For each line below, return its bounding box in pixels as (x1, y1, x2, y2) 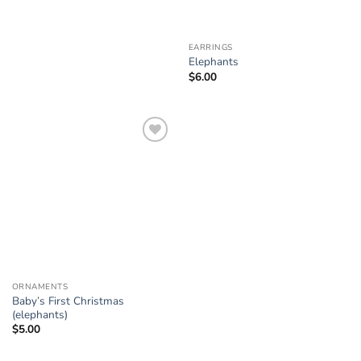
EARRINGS (188, 42, 233, 54)
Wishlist (128, 158, 165, 172)
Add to (132, 147, 161, 160)
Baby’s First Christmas (11, 293, 124, 309)
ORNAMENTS (11, 281, 68, 293)
